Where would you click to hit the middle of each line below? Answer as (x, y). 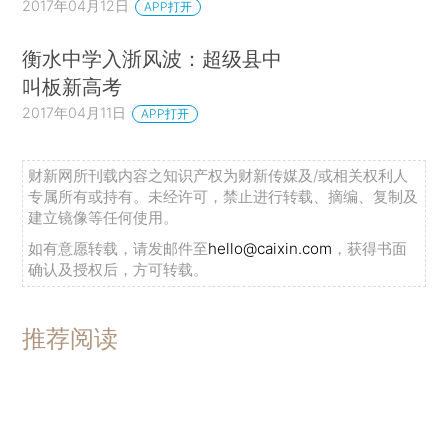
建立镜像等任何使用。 (103, 218)
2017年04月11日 (74, 113)
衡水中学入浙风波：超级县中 (152, 59)
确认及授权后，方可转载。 (118, 270)
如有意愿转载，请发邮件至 (118, 249)
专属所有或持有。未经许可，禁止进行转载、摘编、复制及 (223, 197)
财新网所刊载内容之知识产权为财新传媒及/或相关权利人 (218, 176)
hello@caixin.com (270, 249)
